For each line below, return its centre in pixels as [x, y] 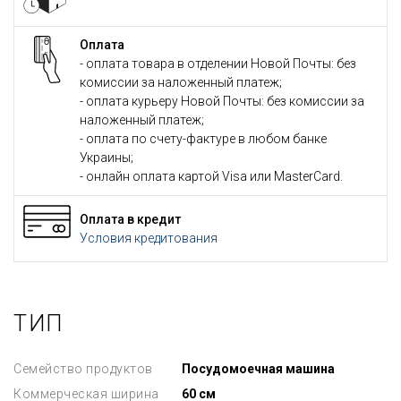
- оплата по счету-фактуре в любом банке [203, 139]
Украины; [107, 158]
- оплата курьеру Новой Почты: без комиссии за [222, 101]
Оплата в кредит [130, 219]
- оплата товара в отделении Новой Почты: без [218, 64]
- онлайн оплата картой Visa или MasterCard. [211, 176]
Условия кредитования [149, 238]
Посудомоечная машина [259, 369]
